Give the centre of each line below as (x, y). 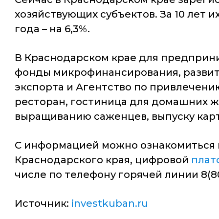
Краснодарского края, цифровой (103, 160)
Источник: (43, 203)
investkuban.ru (110, 203)
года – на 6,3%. (52, 29)
